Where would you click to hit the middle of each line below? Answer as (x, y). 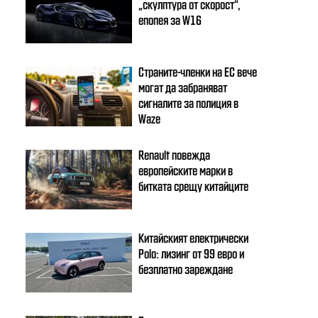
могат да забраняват (183, 87)
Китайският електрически (194, 237)
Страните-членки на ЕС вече (198, 71)
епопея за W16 (170, 19)
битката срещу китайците (194, 185)
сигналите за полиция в (189, 102)
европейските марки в (186, 170)
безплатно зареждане (186, 268)
